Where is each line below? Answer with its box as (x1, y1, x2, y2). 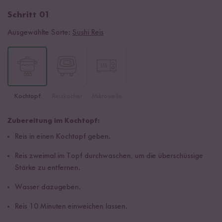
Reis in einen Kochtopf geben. (15, 132, 111, 141)
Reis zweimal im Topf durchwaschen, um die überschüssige (15, 152, 203, 160)
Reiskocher (52, 92, 82, 100)
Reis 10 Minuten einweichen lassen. (15, 202, 127, 211)
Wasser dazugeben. (15, 183, 81, 191)
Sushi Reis (72, 28, 104, 37)
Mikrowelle (91, 92, 122, 100)
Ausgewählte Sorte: (7, 28, 70, 37)
